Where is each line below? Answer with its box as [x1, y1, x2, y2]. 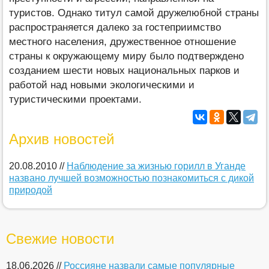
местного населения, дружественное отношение [9, 35, 236, 47]
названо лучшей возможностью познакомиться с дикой [9, 172, 254, 183]
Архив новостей [9, 130, 114, 147]
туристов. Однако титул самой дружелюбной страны [9, 7, 259, 19]
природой [9, 184, 52, 195]
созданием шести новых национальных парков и [9, 64, 240, 76]
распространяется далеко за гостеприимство [9, 21, 221, 33]
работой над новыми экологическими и [9, 79, 195, 91]
